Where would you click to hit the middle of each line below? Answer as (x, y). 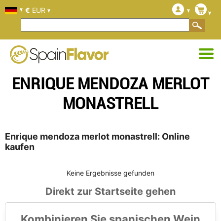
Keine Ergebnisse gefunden (110, 173)
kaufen (20, 147)
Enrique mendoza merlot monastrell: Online (97, 137)
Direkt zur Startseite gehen (110, 192)
